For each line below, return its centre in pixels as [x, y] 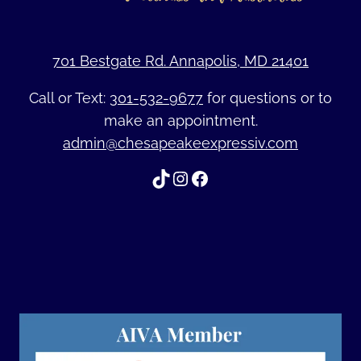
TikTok [179, 177]
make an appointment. [180, 121]
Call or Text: [69, 98]
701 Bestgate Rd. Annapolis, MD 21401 [180, 61]
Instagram [215, 177]
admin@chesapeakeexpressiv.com [180, 143]
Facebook [233, 177]
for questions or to [268, 98]
